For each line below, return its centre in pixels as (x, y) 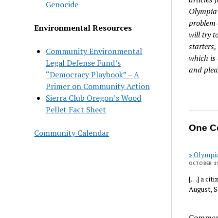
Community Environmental (94, 51)
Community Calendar (72, 133)
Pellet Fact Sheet (76, 109)
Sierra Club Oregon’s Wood (94, 98)
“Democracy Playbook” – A (93, 74)
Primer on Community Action (98, 86)
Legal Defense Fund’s (83, 63)
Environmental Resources (83, 27)
